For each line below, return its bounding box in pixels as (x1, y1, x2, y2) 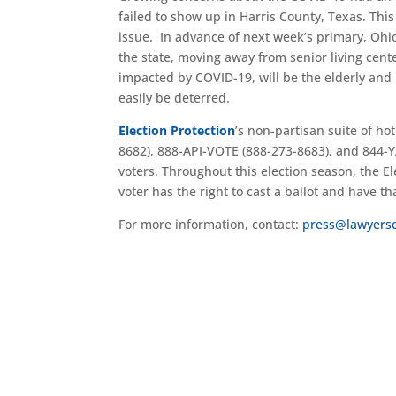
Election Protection (118, 122, 236, 139)
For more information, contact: (118, 216, 303, 232)
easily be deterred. (118, 89, 234, 106)
